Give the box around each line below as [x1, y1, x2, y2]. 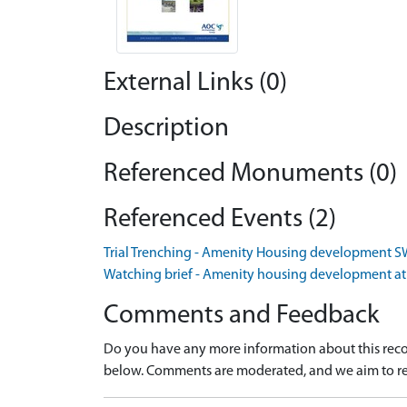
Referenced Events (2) [104, 205, 336, 233]
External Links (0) [104, 69, 287, 96]
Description [104, 114, 229, 142]
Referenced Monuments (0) [104, 160, 397, 187]
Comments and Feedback [104, 302, 380, 329]
